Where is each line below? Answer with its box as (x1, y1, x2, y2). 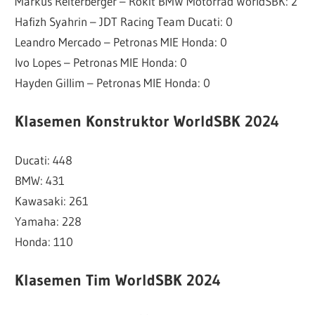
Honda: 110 (15, 234, 74, 250)
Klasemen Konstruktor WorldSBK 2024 (15, 111, 280, 131)
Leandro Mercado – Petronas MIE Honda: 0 (15, 34, 228, 50)
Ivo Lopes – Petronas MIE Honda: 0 (15, 55, 188, 70)
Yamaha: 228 (15, 214, 82, 229)
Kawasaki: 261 (15, 193, 89, 209)
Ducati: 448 (15, 153, 73, 168)
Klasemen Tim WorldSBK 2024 (15, 270, 221, 290)
